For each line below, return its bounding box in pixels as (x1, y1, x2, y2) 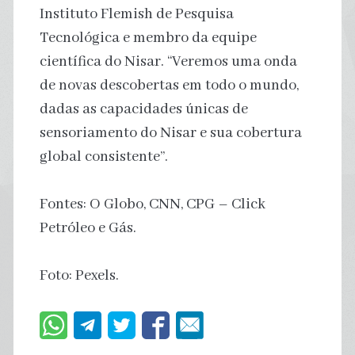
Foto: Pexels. (39, 265, 119, 285)
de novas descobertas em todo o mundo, (39, 75, 299, 95)
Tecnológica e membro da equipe (39, 28, 257, 48)
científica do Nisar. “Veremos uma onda (39, 52, 297, 71)
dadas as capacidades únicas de (39, 99, 248, 119)
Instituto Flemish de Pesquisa (39, 4, 234, 24)
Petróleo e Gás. (39, 218, 136, 238)
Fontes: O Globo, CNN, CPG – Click (39, 194, 265, 214)
